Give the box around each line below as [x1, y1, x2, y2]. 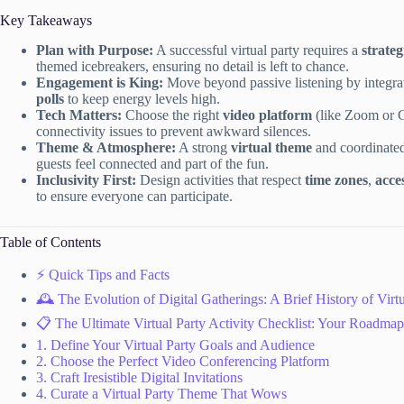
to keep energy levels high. [64, 91, 220, 107]
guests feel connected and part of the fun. [36, 156, 269, 172]
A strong [176, 140, 231, 156]
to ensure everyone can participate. [36, 188, 233, 205]
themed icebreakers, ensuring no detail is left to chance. [36, 59, 349, 75]
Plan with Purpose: [36, 42, 153, 59]
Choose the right [122, 107, 223, 124]
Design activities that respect [136, 172, 305, 188]
